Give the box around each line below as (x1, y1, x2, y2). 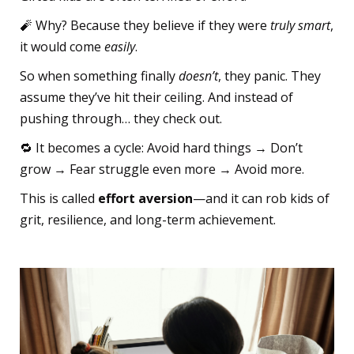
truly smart (270, 17, 330, 35)
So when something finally (20, 67, 179, 85)
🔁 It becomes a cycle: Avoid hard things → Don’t (20, 139, 303, 157)
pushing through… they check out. (20, 110, 222, 128)
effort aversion (98, 190, 193, 208)
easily (104, 38, 135, 56)
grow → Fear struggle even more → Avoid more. (20, 160, 304, 179)
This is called (20, 190, 98, 208)
